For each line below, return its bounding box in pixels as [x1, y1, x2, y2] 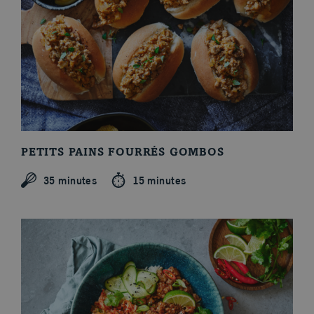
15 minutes [133, 173, 186, 187]
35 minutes [43, 173, 97, 187]
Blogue [21, 131, 58, 143]
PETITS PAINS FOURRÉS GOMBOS [21, 147, 224, 159]
